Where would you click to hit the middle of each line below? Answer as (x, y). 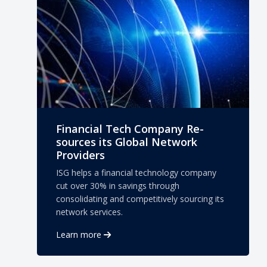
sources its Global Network (127, 142)
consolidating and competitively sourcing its (140, 199)
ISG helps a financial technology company (136, 173)
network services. (89, 212)
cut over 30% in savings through (118, 186)
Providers (80, 155)
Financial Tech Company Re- (130, 129)
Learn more (79, 235)
